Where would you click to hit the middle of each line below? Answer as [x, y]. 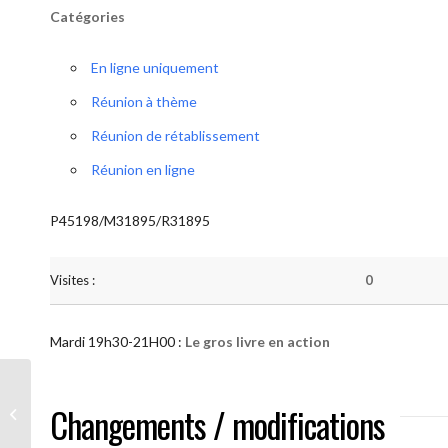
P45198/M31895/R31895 [130, 220]
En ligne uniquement [155, 67]
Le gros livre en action [257, 341]
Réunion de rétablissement [175, 135]
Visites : [72, 280]
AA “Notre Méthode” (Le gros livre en [142, 403]
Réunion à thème [144, 101]
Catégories [87, 16]
